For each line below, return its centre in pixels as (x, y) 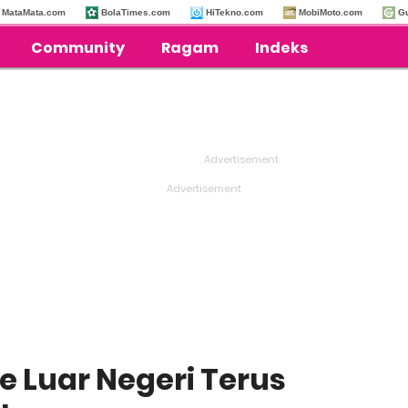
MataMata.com (34, 12)
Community (78, 48)
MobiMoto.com (331, 12)
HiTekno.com (235, 12)
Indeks (282, 48)
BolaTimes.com (136, 12)
